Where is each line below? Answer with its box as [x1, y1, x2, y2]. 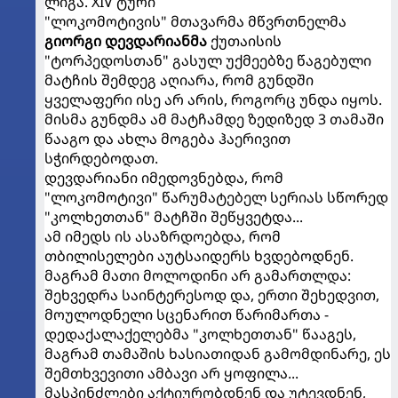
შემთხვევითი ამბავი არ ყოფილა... [44, 363, 298, 383]
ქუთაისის [207, 31, 282, 51]
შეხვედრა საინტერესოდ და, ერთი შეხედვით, [44, 285, 379, 305]
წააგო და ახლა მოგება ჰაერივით [44, 129, 291, 148]
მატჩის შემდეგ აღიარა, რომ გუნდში [44, 70, 314, 90]
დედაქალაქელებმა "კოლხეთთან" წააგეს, [44, 324, 356, 344]
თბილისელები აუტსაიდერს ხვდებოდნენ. [44, 246, 354, 266]
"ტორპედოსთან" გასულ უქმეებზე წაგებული [44, 51, 371, 70]
